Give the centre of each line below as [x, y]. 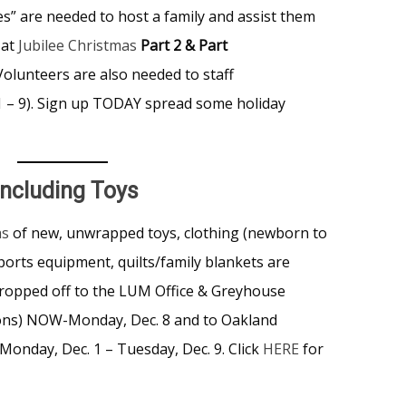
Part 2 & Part [182, 45]
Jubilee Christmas [77, 45]
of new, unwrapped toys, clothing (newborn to [168, 232]
